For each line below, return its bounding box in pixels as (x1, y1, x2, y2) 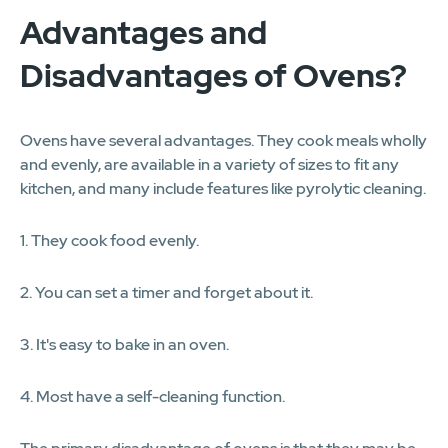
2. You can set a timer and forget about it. (20, 281, 313, 303)
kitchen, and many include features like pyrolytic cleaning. (20, 177, 426, 199)
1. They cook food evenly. (20, 229, 199, 251)
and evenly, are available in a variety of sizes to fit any (20, 153, 399, 175)
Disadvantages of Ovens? (20, 53, 407, 97)
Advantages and (20, 10, 267, 54)
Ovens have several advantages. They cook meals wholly (20, 129, 427, 151)
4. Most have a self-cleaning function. (20, 385, 285, 407)
